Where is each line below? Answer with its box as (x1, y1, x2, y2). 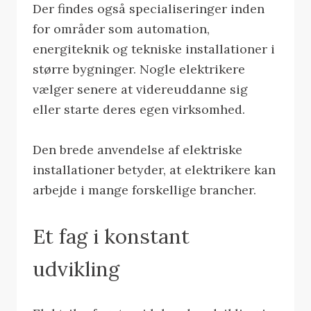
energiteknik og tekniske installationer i (33, 40, 276, 57)
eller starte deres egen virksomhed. (33, 101, 246, 117)
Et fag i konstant (33, 224, 190, 250)
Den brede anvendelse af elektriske (33, 141, 243, 158)
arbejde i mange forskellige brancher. (33, 181, 257, 198)
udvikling (33, 256, 120, 283)
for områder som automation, (33, 20, 210, 37)
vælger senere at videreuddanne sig (33, 81, 249, 97)
